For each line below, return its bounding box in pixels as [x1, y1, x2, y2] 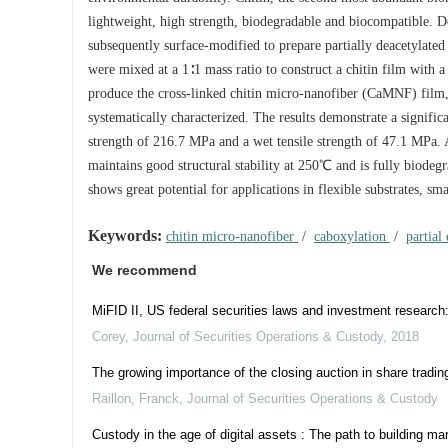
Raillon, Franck [92, 391, 179, 406]
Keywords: [88, 227, 162, 244]
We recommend [92, 262, 197, 278]
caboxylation [314, 229, 390, 244]
